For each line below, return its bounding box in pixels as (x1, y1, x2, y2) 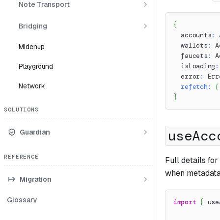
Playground (19, 62, 53, 71)
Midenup (19, 42, 45, 51)
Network (19, 82, 45, 90)
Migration (20, 174, 52, 184)
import (173, 198, 196, 207)
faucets (173, 52, 208, 60)
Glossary (7, 195, 37, 204)
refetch (181, 82, 208, 91)
